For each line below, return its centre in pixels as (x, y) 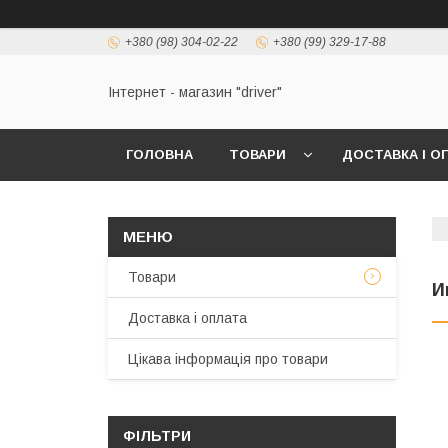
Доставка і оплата (187, 318)
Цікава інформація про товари (228, 359)
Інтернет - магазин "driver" (195, 92)
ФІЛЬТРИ (157, 436)
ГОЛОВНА (159, 154)
